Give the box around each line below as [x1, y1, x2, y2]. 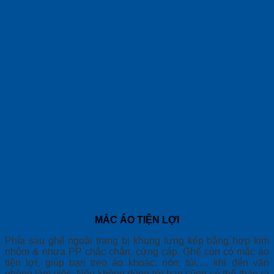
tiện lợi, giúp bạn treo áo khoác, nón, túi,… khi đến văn [5, 257, 269, 268]
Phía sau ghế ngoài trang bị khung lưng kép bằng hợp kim [5, 235, 269, 246]
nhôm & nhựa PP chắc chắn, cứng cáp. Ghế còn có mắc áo [5, 246, 269, 257]
